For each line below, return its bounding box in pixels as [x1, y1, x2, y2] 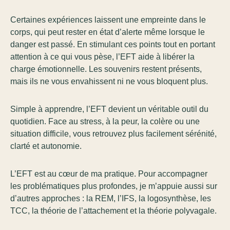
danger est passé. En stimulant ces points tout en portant [10, 40, 215, 49]
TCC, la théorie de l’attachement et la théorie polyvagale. [10, 206, 217, 216]
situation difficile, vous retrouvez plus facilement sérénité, [10, 129, 217, 139]
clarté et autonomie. [10, 142, 82, 151]
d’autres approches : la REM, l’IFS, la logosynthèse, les [10, 194, 211, 203]
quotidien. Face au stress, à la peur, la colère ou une [10, 117, 200, 126]
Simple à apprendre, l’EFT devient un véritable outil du [10, 105, 208, 114]
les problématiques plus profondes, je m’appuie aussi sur [10, 182, 217, 191]
